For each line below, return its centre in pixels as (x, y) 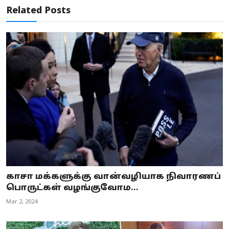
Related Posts (38, 11)
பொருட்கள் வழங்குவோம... (72, 188)
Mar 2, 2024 (22, 202)
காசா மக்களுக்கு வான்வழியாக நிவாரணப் (113, 177)
